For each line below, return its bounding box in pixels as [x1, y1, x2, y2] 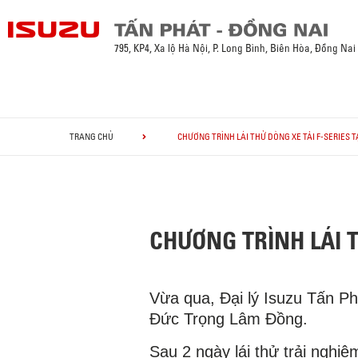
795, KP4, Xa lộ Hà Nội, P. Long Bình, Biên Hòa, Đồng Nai [114, 42, 356, 55]
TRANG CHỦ [70, 131, 113, 143]
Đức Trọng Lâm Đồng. [149, 310, 308, 328]
